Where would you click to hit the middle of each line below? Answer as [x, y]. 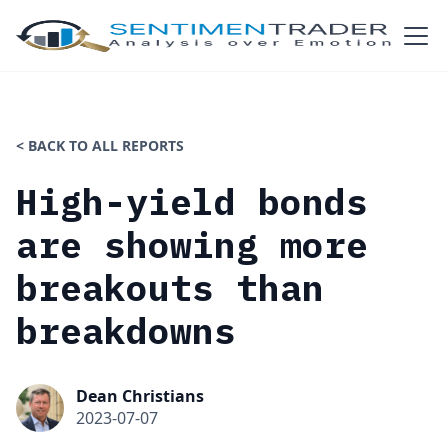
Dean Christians [140, 396]
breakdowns [126, 330]
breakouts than [170, 287]
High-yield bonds [192, 201]
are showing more [192, 244]
